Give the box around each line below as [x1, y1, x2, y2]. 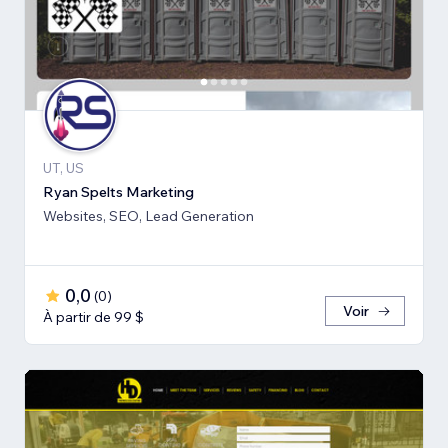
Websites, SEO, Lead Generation [43, 206, 254, 225]
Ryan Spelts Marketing [43, 182, 194, 201]
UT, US [43, 158, 84, 177]
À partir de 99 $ [43, 307, 144, 326]
